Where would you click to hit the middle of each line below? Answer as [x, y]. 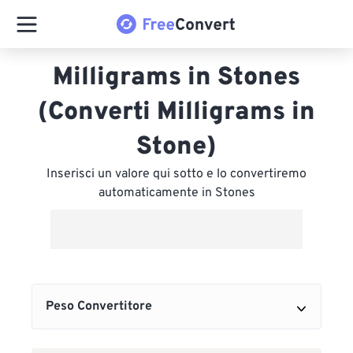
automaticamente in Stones [176, 193]
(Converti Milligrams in [176, 113]
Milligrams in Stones [176, 78]
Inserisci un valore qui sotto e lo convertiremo [176, 174]
